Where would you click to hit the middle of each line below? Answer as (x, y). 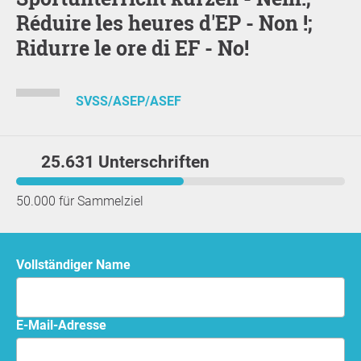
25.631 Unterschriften (126, 162)
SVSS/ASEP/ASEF (128, 102)
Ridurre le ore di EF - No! (133, 48)
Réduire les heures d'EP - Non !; (164, 23)
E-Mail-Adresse (65, 325)
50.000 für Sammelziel (80, 201)
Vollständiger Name (77, 264)
